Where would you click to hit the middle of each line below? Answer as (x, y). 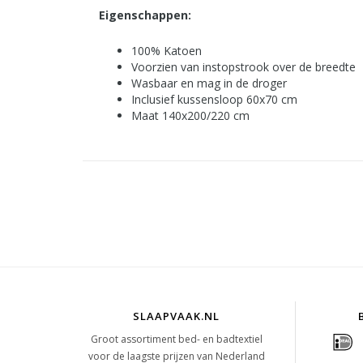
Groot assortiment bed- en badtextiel (176, 340)
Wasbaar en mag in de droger (209, 83)
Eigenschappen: (145, 15)
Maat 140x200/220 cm (190, 116)
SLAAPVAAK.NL (177, 316)
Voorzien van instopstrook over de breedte (243, 67)
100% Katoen (167, 51)
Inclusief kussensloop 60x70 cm (214, 100)
